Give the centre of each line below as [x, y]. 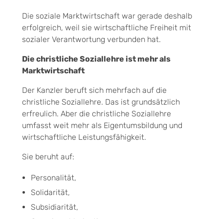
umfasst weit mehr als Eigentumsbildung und [102, 125]
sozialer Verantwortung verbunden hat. [91, 39]
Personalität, [53, 177]
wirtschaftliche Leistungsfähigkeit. [84, 137]
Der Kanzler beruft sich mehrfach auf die [94, 90]
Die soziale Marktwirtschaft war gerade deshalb [107, 16]
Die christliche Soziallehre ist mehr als [96, 59]
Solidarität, [50, 192]
